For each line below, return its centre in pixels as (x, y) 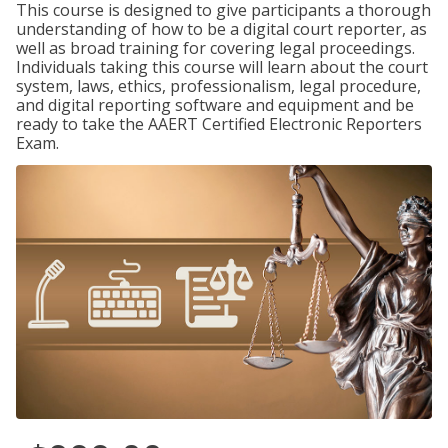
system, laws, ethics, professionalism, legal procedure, (218, 86)
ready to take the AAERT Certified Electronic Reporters (219, 124)
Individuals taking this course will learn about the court (222, 67)
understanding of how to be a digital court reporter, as (221, 29)
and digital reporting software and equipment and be (215, 105)
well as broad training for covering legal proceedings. (215, 48)
